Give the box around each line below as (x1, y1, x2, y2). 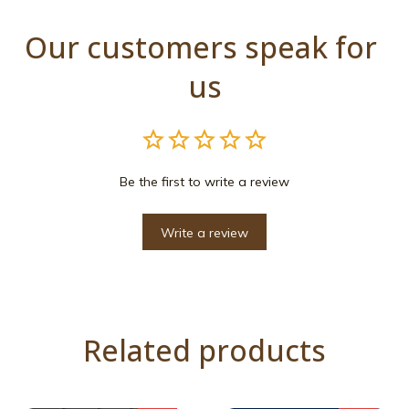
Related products (83, 330, 326, 371)
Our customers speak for (25, 27, 377, 68)
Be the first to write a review (120, 173, 289, 191)
